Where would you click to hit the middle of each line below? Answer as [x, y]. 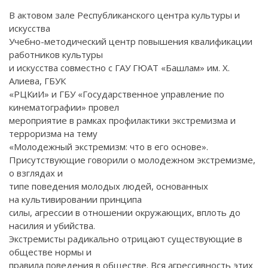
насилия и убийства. [52, 225]
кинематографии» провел [64, 107]
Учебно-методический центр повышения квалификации [131, 41]
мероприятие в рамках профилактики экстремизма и [122, 120]
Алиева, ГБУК [37, 80]
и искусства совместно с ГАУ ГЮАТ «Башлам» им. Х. [119, 67]
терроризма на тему [53, 133]
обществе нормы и [50, 252]
